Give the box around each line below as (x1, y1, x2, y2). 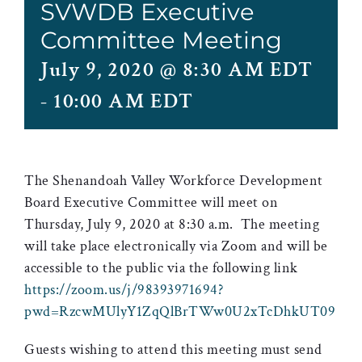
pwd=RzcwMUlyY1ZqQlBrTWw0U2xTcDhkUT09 (24, 302, 335, 321)
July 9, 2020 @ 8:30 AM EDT (40, 56, 313, 83)
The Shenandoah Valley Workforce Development (24, 171, 323, 190)
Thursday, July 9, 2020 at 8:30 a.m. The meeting (24, 215, 319, 234)
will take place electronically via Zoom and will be (24, 237, 328, 255)
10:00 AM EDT (53, 87, 193, 115)
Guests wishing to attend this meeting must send (24, 340, 322, 359)
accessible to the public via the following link (24, 259, 298, 277)
